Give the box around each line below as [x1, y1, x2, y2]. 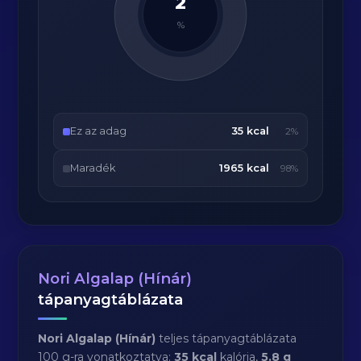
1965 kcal [218, 162, 269, 174]
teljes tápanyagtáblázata [156, 331, 297, 346]
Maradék [70, 162, 116, 174]
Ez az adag [70, 125, 127, 137]
